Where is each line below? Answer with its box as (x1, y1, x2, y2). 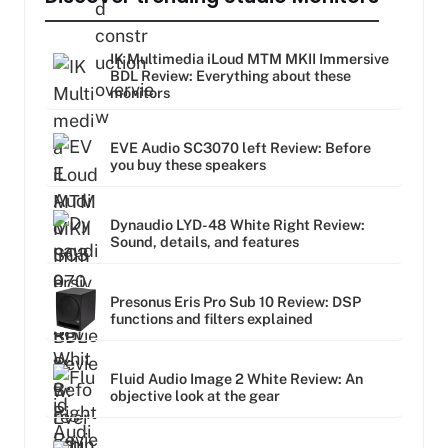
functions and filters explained (110, 309, 313, 327)
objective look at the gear (110, 386, 280, 404)
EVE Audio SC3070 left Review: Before (110, 138, 371, 156)
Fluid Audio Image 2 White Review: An (110, 369, 363, 387)
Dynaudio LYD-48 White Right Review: (110, 215, 365, 233)
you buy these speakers (110, 155, 266, 173)
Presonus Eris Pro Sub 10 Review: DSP (110, 292, 361, 310)
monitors (110, 84, 170, 102)
